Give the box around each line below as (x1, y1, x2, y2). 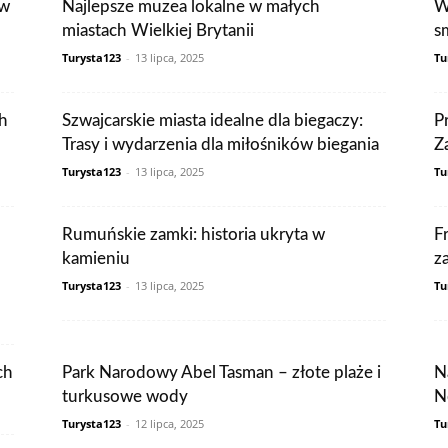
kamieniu (62, 250, 130, 267)
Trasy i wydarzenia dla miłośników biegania (62, 136, 379, 153)
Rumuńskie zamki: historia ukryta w (62, 226, 325, 243)
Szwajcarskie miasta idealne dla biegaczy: (62, 112, 363, 129)
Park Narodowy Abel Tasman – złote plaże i (62, 364, 381, 381)
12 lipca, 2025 (135, 416, 204, 431)
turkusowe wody (62, 388, 188, 405)
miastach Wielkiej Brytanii (62, 22, 254, 39)
